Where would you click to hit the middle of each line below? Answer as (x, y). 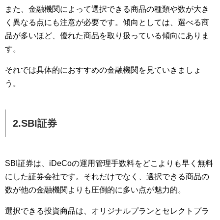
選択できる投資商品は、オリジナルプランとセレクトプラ (107, 211)
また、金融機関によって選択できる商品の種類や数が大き (107, 9)
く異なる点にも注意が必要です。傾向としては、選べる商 (107, 23)
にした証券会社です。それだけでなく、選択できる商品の (107, 177)
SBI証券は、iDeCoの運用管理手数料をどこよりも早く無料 (109, 164)
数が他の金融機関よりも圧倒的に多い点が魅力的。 (95, 190)
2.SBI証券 (35, 124)
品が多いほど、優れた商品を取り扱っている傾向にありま (107, 36)
